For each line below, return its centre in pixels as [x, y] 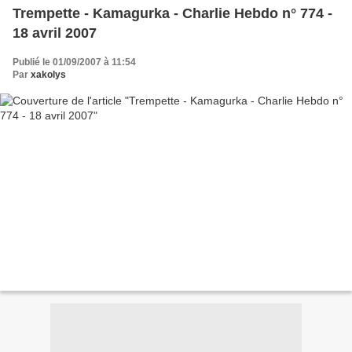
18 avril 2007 [55, 33]
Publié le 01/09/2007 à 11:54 [74, 62]
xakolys [48, 74]
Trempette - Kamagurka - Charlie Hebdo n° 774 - [172, 13]
